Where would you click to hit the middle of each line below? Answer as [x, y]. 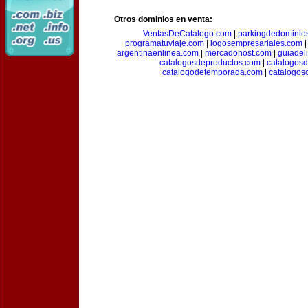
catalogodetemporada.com [212, 72]
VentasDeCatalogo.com [187, 34]
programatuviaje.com [164, 43]
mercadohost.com [238, 53]
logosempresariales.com [256, 43]
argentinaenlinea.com [157, 53]
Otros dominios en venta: [163, 19]
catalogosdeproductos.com [210, 63]
